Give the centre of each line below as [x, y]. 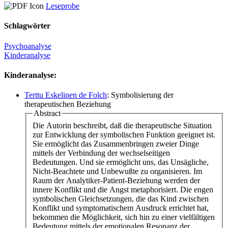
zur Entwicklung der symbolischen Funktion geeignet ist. [124, 134]
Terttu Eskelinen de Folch [66, 95]
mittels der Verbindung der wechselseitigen [101, 153]
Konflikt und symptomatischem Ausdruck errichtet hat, [121, 208]
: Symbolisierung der [140, 95]
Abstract [47, 113]
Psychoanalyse [28, 46]
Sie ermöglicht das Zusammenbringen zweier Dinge [116, 144]
